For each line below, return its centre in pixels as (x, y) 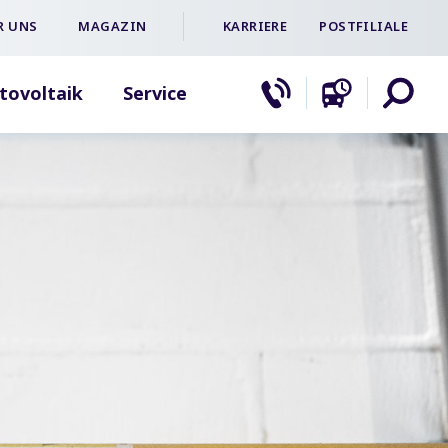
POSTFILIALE (363, 26)
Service (155, 93)
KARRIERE (255, 26)
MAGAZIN (112, 26)
